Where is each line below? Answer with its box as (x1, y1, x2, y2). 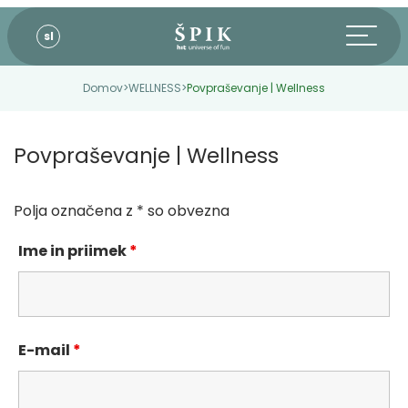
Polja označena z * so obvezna (14, 200, 229, 221)
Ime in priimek (18, 240, 129, 261)
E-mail (18, 340, 73, 361)
